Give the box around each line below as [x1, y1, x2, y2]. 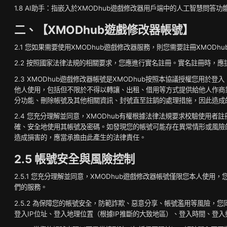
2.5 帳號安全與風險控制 [14, 152, 135, 166]
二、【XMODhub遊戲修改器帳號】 [14, 22, 194, 36]
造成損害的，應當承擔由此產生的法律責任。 [14, 133, 146, 141]
